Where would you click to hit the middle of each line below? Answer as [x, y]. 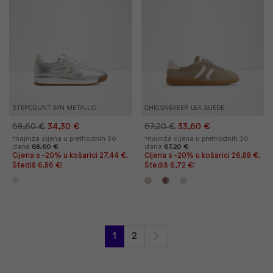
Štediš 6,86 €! [37, 165]
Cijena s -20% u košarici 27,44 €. [70, 155]
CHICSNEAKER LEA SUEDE [184, 108]
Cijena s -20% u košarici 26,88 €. [202, 155]
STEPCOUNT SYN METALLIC [54, 108]
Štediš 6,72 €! [169, 165]
